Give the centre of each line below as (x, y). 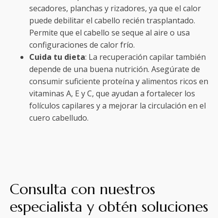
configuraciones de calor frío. (82, 45)
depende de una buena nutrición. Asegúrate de (115, 69)
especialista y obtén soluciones (109, 206)
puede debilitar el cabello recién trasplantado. (112, 20)
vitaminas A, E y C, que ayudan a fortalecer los (112, 93)
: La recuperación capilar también (145, 57)
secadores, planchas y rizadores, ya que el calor (115, 8)
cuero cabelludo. (59, 118)
